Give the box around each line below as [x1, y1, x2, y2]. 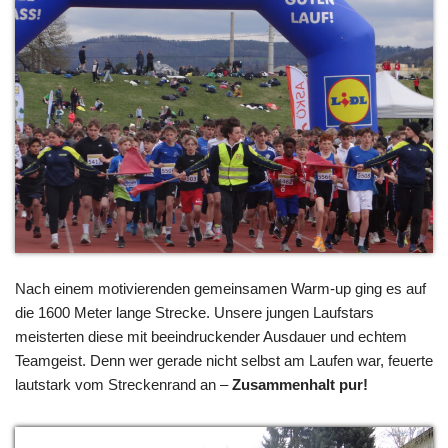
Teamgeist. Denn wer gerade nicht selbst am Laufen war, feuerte [15, 352, 433, 370]
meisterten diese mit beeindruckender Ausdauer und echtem [15, 328, 407, 346]
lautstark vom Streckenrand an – [15, 376, 232, 394]
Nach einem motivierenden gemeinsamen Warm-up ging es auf [15, 280, 426, 298]
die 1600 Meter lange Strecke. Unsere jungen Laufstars [15, 304, 374, 322]
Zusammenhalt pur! [232, 376, 368, 394]
